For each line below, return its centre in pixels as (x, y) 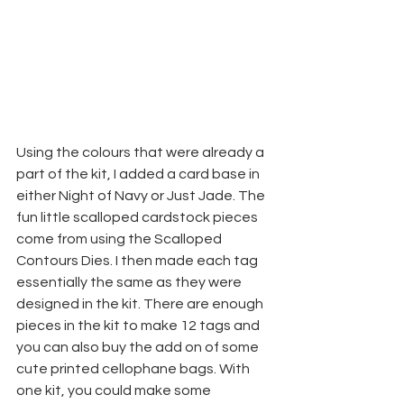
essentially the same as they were (130, 282)
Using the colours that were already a (142, 152)
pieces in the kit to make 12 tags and (139, 325)
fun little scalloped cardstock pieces (138, 217)
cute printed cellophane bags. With (134, 368)
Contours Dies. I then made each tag (138, 260)
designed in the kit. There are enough (141, 303)
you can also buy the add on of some (139, 347)
